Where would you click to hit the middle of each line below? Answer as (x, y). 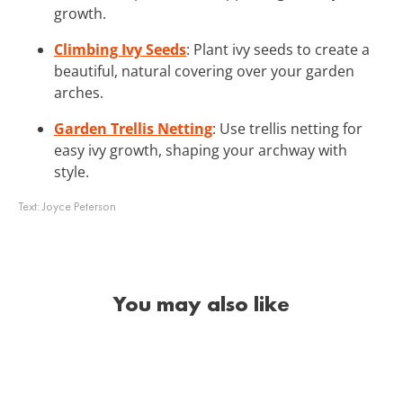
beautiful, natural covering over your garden (204, 71)
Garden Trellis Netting (133, 128)
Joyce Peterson (79, 206)
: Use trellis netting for (287, 128)
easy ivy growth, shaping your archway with (201, 150)
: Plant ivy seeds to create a (278, 49)
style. (72, 171)
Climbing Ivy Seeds (120, 49)
